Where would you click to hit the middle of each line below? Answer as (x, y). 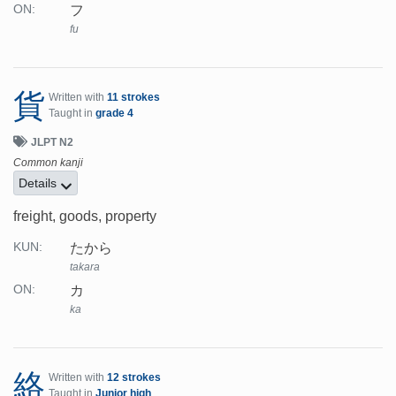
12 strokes (134, 378)
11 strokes (133, 98)
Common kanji (48, 163)
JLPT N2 (52, 143)
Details (39, 183)
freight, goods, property (85, 217)
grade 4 (114, 114)
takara (85, 267)
